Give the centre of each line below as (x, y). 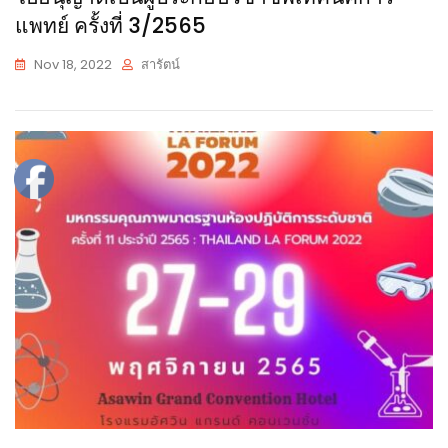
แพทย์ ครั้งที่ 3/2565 (110, 25)
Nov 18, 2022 (73, 64)
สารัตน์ (160, 64)
